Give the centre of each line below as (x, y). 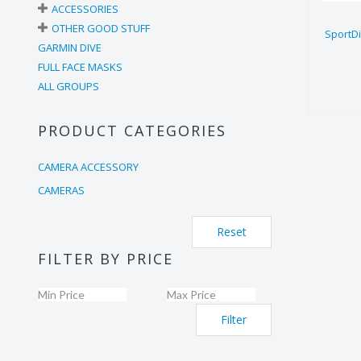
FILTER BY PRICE (106, 259)
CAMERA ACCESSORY (88, 167)
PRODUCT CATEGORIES (132, 131)
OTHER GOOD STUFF (101, 28)
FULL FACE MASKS (80, 67)
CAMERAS (61, 190)
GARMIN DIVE (70, 48)
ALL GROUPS (68, 86)
